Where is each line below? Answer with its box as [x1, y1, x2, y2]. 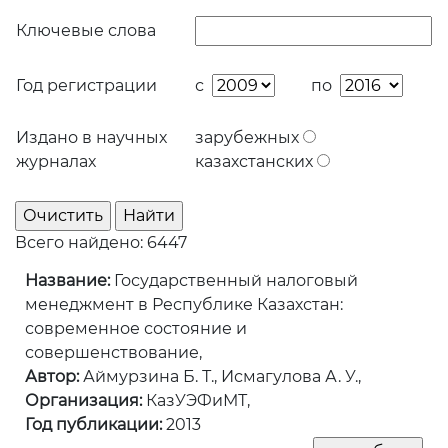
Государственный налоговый [110, 271, 358, 291]
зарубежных [195, 128, 303, 148]
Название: [25, 271, 110, 291]
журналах [16, 152, 96, 172]
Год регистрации [16, 76, 157, 96]
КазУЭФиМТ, [142, 391, 250, 411]
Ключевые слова [16, 21, 156, 41]
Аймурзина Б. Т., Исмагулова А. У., [79, 367, 361, 387]
